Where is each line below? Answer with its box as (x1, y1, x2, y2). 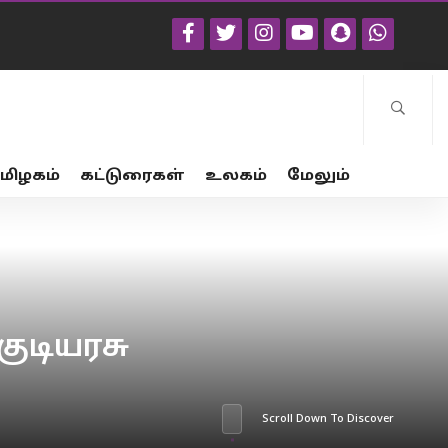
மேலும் (287, 166, 350, 186)
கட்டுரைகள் (80, 166, 185, 186)
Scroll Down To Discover (262, 412, 395, 426)
